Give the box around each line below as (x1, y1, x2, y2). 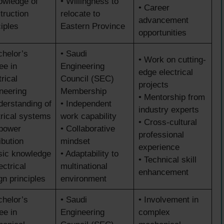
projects (138, 79, 168, 89)
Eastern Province (60, 21, 125, 31)
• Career (138, 2, 169, 12)
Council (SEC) (60, 73, 114, 83)
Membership (60, 86, 106, 96)
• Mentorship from (138, 92, 205, 102)
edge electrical (138, 67, 193, 77)
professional (138, 129, 184, 139)
